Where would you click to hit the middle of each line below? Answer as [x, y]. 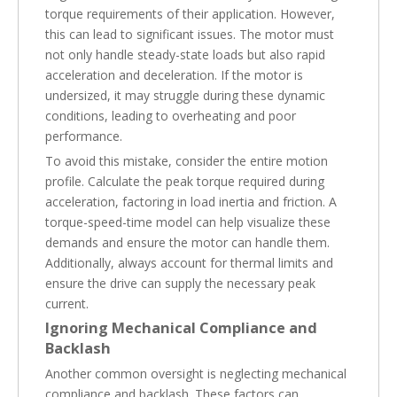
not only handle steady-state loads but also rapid [185, 54]
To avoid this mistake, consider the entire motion [187, 161]
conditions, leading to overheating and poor [171, 116]
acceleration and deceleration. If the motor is [174, 75]
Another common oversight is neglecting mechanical [196, 374]
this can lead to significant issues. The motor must [190, 34]
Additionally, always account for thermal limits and [189, 263]
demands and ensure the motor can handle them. [187, 242]
